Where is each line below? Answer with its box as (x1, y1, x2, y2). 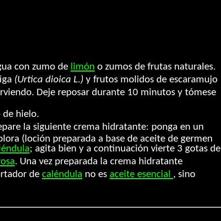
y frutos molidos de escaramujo (83, 74, 218, 85)
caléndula (42, 169, 82, 180)
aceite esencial (110, 169, 173, 180)
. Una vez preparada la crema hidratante (15, 156, 183, 167)
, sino (173, 169, 195, 180)
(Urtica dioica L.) (14, 74, 83, 85)
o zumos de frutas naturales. (95, 62, 216, 72)
